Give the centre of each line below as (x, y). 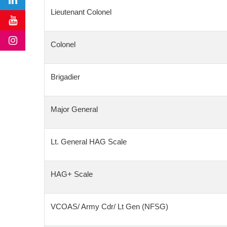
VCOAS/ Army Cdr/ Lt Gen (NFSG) (109, 206)
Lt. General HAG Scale (89, 142)
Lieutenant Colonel (81, 12)
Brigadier (65, 77)
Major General (74, 109)
